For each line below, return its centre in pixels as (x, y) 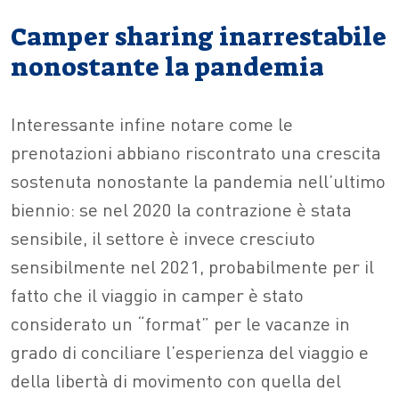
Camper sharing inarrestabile (199, 37)
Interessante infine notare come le (152, 124)
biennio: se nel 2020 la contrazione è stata (181, 209)
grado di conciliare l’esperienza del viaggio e (190, 352)
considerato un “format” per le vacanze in (180, 323)
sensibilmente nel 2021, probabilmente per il (192, 266)
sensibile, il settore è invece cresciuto (163, 238)
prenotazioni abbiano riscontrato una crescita (196, 152)
